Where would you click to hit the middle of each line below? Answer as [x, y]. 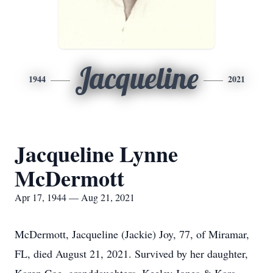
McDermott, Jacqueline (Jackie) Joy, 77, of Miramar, [132, 234]
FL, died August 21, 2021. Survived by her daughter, [131, 253]
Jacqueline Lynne [96, 154]
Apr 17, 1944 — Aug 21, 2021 [75, 197]
